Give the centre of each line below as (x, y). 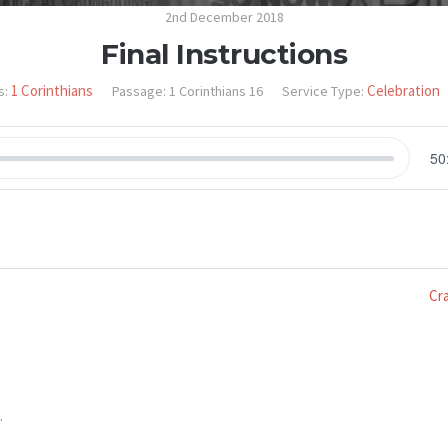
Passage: (139, 91)
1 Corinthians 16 (216, 91)
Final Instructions (224, 54)
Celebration (403, 90)
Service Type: (323, 91)
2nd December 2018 (224, 17)
